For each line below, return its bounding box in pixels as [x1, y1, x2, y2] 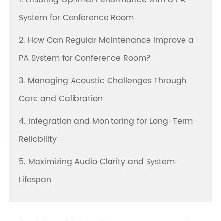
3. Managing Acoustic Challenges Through [18, 74, 186, 88]
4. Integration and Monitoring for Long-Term [18, 115, 193, 128]
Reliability [18, 133, 57, 146]
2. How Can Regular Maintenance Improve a [18, 34, 194, 47]
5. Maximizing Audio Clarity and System [18, 155, 175, 169]
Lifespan [18, 173, 51, 186]
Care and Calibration [18, 92, 103, 106]
